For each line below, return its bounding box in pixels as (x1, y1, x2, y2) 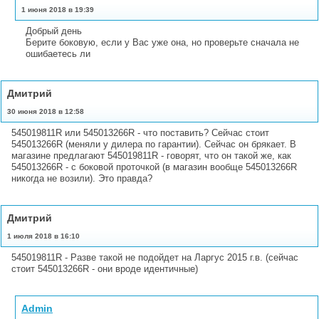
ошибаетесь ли (26, 48, 90, 59)
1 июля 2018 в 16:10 (7, 231, 80, 240)
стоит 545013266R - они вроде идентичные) (11, 263, 198, 274)
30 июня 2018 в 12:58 (7, 107, 84, 115)
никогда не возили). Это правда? (11, 172, 152, 184)
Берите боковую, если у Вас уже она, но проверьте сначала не (26, 36, 299, 48)
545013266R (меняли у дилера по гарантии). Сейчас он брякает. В (11, 138, 296, 150)
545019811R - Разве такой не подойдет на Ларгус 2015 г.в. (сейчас (11, 251, 298, 263)
